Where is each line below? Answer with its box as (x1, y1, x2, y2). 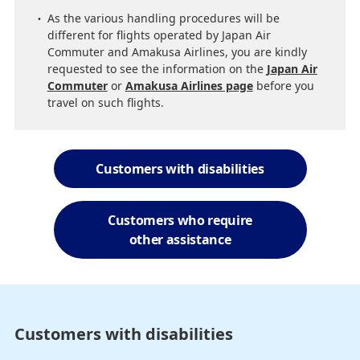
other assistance (129, 230, 231, 248)
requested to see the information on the (47, 60, 267, 76)
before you (252, 77, 314, 93)
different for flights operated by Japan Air (47, 27, 271, 43)
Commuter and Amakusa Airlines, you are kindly (47, 43, 307, 59)
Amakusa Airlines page (125, 77, 253, 93)
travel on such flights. (47, 94, 164, 110)
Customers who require (107, 211, 253, 229)
